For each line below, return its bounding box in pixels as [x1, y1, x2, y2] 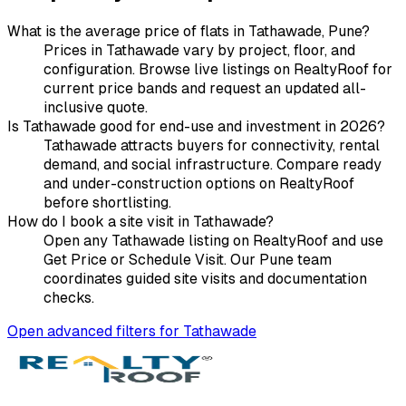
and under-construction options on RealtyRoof [43, 174, 354, 192]
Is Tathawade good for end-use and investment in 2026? [7, 117, 385, 135]
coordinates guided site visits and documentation [43, 269, 367, 287]
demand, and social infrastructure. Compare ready [43, 155, 382, 173]
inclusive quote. [43, 98, 148, 116]
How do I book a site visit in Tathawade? [7, 212, 274, 230]
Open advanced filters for [7, 322, 183, 340]
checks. [43, 288, 94, 306]
